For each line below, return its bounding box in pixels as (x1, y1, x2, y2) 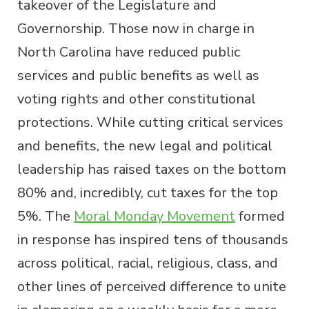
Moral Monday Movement (74, 206, 235, 226)
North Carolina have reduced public (17, 42, 240, 61)
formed (235, 206, 285, 226)
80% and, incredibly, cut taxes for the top (17, 183, 278, 202)
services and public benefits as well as (17, 66, 259, 85)
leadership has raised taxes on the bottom (17, 159, 286, 179)
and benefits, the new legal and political (17, 136, 272, 155)
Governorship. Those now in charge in (17, 19, 255, 38)
